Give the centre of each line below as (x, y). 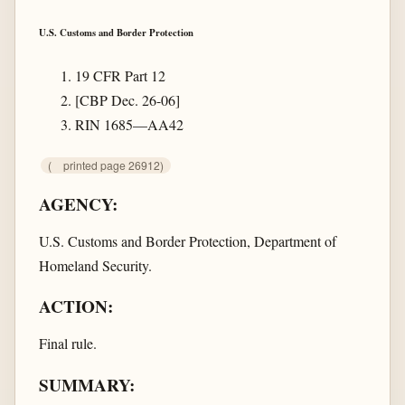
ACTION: (75, 307)
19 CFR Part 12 (120, 75)
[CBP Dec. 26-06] (127, 99)
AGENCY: (78, 204)
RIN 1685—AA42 (129, 124)
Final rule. (67, 344)
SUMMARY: (86, 385)
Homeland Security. (95, 265)
